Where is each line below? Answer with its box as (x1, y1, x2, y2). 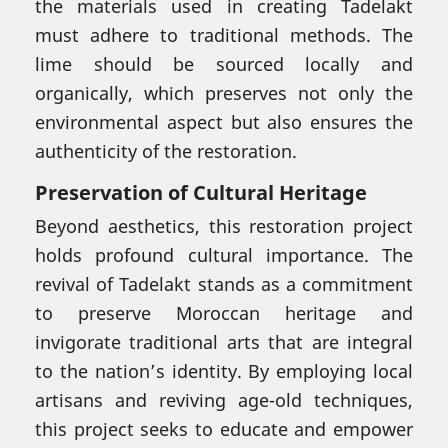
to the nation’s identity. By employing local (35, 358, 413, 383)
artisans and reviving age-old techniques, (35, 387, 413, 412)
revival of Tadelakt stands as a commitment (35, 271, 413, 296)
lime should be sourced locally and (35, 51, 413, 76)
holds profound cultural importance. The (35, 242, 413, 267)
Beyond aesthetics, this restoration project (35, 213, 413, 238)
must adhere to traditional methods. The (35, 22, 413, 47)
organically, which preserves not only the (35, 80, 413, 105)
